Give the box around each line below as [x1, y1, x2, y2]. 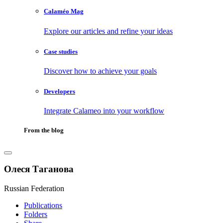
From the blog [24, 126, 64, 134]
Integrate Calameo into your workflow [44, 107, 164, 115]
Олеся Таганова [4, 164, 74, 175]
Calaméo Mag [44, 7, 84, 15]
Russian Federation [4, 184, 64, 193]
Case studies [44, 47, 78, 55]
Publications [24, 201, 62, 210]
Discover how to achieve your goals [44, 66, 157, 75]
